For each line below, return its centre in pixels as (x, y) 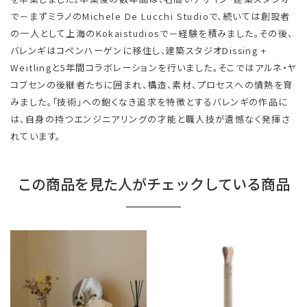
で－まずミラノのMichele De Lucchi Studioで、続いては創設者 (150, 16)
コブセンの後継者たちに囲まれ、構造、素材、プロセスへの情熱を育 (152, 85)
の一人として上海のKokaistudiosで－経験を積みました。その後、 (152, 34)
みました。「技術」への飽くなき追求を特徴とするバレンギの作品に (149, 102)
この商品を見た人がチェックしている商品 (153, 184)
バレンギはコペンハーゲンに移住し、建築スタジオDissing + (139, 51)
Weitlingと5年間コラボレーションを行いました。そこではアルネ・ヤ (153, 68)
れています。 (36, 136)
